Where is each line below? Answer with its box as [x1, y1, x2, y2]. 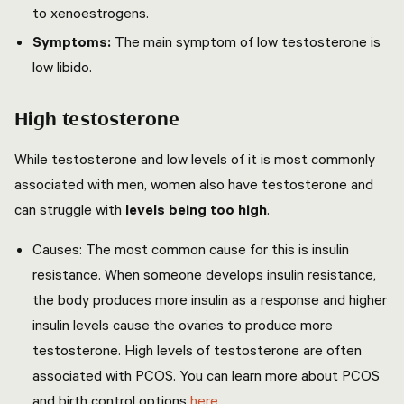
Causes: [32, 240, 82, 258]
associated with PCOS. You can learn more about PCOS [32, 366, 380, 384]
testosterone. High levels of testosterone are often [32, 341, 362, 359]
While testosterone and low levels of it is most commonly [14, 150, 375, 168]
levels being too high [125, 200, 267, 218]
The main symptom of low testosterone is [115, 32, 381, 50]
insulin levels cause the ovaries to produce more [32, 316, 333, 334]
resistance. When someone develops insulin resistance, [32, 265, 376, 283]
